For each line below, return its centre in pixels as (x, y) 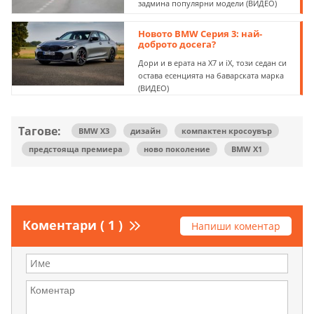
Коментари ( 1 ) (73, 225)
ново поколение (177, 149)
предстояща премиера (76, 149)
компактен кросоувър (227, 131)
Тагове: (40, 131)
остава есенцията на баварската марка (211, 76)
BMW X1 (247, 149)
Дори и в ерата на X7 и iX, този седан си (213, 63)
